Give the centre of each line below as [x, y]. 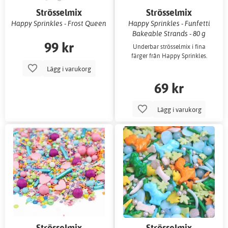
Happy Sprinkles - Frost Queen [59, 23]
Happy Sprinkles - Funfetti [169, 23]
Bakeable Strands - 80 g [169, 34]
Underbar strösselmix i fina [169, 46]
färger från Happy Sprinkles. [169, 55]
